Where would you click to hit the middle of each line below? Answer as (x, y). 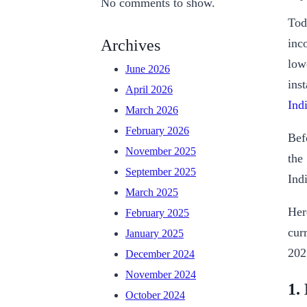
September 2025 (161, 172)
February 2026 (157, 131)
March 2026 (152, 110)
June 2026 (148, 69)
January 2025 (155, 234)
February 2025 (157, 213)
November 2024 (161, 275)
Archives (131, 46)
